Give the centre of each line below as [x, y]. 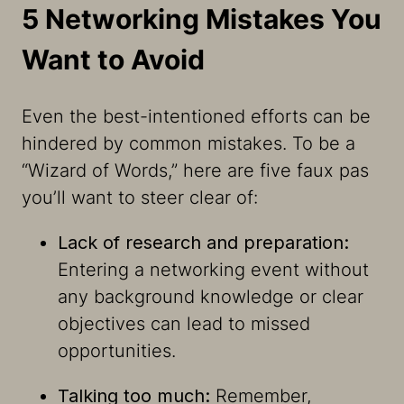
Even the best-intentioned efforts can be [196, 117]
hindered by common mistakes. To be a [188, 144]
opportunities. [117, 351]
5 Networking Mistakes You [202, 19]
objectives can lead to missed [184, 324]
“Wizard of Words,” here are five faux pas [195, 171]
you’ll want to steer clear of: [140, 198]
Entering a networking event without [213, 270]
